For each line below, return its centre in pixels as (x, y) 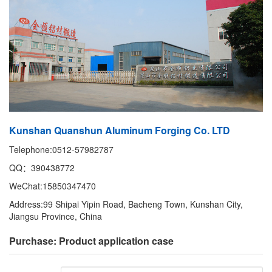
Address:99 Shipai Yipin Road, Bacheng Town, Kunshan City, (126, 204)
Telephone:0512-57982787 (61, 150)
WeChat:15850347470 (53, 186)
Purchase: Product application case (91, 241)
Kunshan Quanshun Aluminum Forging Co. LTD (120, 131)
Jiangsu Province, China (56, 216)
